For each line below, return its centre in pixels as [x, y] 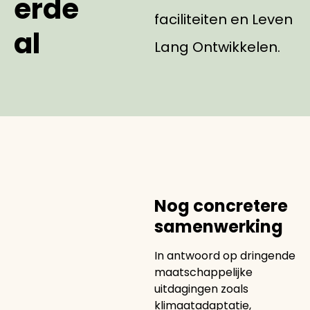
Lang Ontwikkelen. [217, 47]
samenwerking [218, 227]
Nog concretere [221, 206]
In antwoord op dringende [225, 256]
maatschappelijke [203, 272]
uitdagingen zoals [201, 289]
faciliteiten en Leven [223, 19]
